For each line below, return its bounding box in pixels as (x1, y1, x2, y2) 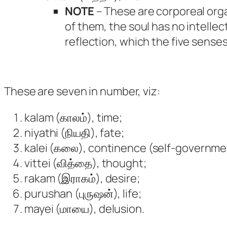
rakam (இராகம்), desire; (24, 170, 140, 186)
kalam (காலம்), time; (24, 109, 123, 125)
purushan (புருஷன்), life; (24, 185, 141, 201)
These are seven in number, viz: (4, 83, 160, 99)
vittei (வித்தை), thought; (24, 155, 146, 171)
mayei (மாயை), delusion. (24, 201, 144, 216)
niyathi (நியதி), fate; (24, 125, 124, 140)
